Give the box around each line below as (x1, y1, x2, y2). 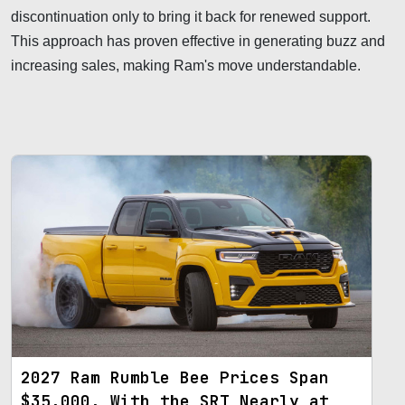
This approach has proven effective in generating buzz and (11, 33, 385, 49)
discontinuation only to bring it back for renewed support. (11, 8, 371, 24)
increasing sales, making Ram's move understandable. (11, 57, 361, 73)
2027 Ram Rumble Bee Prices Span (21, 367, 329, 389)
